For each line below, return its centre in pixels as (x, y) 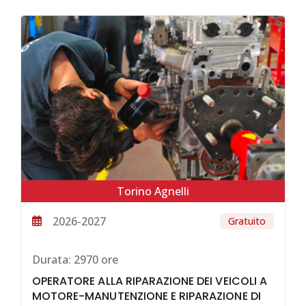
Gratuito (247, 221)
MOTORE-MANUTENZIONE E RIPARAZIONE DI (147, 296)
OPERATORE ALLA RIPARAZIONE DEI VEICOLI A (150, 281)
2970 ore (95, 259)
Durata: (52, 259)
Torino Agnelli (153, 191)
